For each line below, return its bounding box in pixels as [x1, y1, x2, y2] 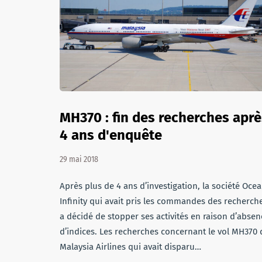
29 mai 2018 [60, 154, 98, 164]
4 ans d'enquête [60, 127, 162, 143]
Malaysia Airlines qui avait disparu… [60, 242, 201, 252]
